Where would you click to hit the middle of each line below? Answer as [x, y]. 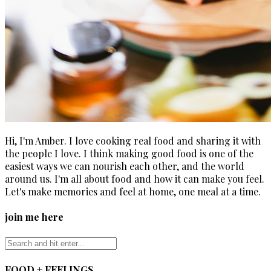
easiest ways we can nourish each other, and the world [125, 166]
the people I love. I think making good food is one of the [129, 153]
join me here [34, 217]
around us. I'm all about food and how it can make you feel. [135, 178]
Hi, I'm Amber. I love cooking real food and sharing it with [133, 140]
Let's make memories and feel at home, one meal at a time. [133, 191]
